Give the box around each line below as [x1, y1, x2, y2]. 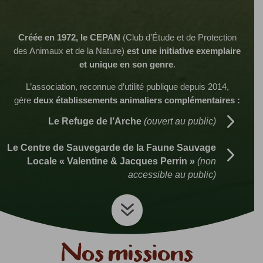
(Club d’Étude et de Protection [122, 32, 237, 43]
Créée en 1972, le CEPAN [18, 32, 123, 43]
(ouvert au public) [144, 116, 217, 126]
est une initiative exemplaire [124, 46, 241, 56]
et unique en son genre [79, 59, 173, 70]
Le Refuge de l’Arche [48, 116, 144, 126]
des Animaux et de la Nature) [14, 46, 124, 56]
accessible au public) [128, 170, 217, 180]
